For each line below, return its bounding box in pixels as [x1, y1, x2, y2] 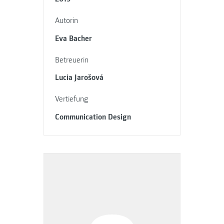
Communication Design [55, 111, 131, 122]
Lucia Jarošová [55, 72, 104, 83]
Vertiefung [55, 94, 88, 104]
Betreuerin [55, 54, 89, 65]
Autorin [55, 15, 78, 26]
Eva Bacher [55, 33, 92, 43]
